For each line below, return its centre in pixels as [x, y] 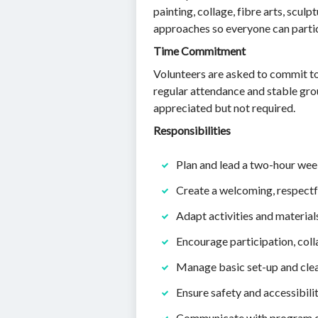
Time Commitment [199, 51]
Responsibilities [192, 130]
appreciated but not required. [224, 108]
